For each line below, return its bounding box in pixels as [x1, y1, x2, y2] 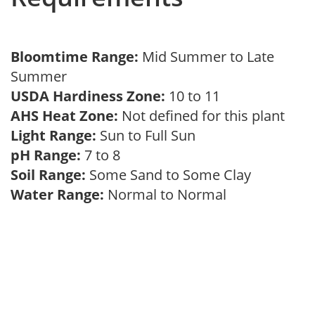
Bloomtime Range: [11, 47, 142, 66]
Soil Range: [11, 165, 86, 184]
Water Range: [11, 185, 104, 204]
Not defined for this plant [118, 106, 292, 125]
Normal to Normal [104, 185, 233, 204]
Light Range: [11, 126, 96, 145]
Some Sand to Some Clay [86, 165, 258, 184]
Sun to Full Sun [96, 126, 202, 145]
